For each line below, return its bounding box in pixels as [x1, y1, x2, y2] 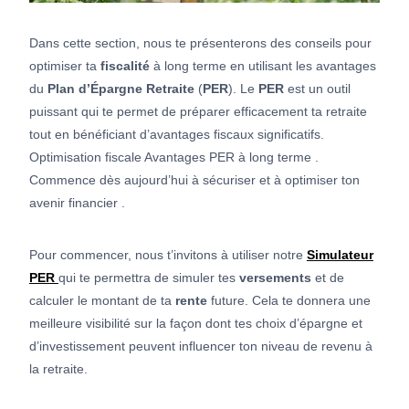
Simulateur [307, 247, 373, 263]
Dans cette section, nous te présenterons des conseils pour [29, 36, 372, 51]
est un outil [284, 81, 351, 97]
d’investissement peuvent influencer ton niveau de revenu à [29, 339, 372, 354]
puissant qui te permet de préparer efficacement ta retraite [29, 104, 367, 120]
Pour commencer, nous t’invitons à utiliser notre [29, 247, 307, 263]
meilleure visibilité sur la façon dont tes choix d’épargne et [29, 316, 362, 331]
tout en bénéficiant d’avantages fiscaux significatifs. [29, 127, 324, 142]
